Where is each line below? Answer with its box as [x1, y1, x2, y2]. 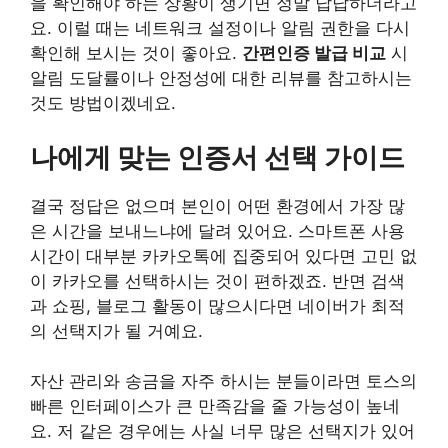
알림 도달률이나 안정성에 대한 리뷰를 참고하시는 [30, 68, 412, 89]
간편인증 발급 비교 [242, 43, 386, 64]
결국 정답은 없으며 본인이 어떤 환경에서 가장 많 [30, 195, 405, 216]
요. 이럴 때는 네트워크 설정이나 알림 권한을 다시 [30, 18, 410, 39]
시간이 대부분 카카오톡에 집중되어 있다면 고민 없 [30, 245, 417, 266]
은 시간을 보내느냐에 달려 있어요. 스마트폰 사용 [30, 220, 405, 241]
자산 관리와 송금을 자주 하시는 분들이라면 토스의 [30, 371, 417, 392]
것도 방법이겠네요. [30, 93, 176, 114]
